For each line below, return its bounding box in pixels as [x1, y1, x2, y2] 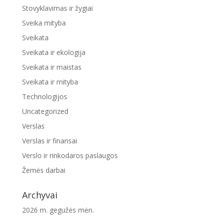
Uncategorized [22, 106, 68, 116]
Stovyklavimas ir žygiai [22, 3, 93, 13]
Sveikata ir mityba [22, 77, 78, 86]
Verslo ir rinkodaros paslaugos [22, 150, 118, 160]
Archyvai [22, 189, 57, 201]
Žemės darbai [22, 165, 65, 175]
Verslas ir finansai [22, 136, 77, 145]
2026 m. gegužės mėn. [22, 205, 94, 215]
